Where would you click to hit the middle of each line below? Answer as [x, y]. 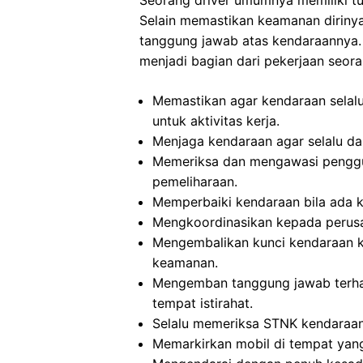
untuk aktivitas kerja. [216, 121]
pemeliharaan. [195, 181]
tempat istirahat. [203, 303]
